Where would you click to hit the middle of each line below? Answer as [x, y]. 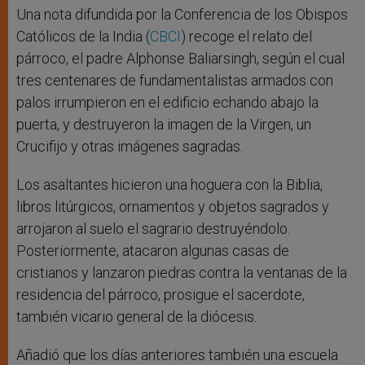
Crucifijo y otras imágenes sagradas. [130, 147]
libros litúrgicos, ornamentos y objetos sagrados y [173, 207]
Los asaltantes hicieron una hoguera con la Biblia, [169, 185]
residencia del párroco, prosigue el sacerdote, [161, 295]
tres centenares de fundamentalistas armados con [175, 81]
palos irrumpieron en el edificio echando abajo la [167, 103]
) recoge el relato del [246, 37]
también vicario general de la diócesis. [136, 317]
